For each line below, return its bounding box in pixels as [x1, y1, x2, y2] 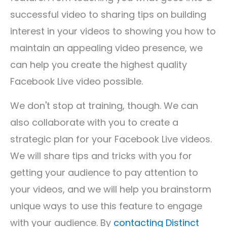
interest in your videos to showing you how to [10, 25, 216, 37]
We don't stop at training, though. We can [10, 99, 198, 112]
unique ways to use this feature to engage [10, 200, 202, 212]
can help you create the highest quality [10, 58, 187, 71]
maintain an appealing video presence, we [10, 42, 203, 54]
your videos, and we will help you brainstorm [10, 183, 211, 196]
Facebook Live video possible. [10, 75, 143, 88]
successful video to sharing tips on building [10, 8, 206, 21]
